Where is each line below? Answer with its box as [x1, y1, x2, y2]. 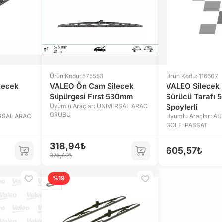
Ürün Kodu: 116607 [166, 72, 218, 80]
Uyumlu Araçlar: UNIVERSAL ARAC [50, 102, 148, 110]
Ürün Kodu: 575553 [50, 72, 103, 80]
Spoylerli [166, 102, 198, 111]
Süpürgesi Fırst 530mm [50, 92, 133, 101]
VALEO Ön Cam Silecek [50, 81, 134, 91]
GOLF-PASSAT [166, 121, 208, 129]
